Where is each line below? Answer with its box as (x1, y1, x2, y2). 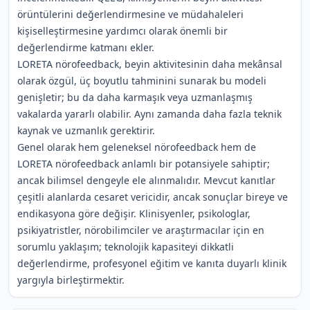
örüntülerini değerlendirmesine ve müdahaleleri (17, 8, 244, 21)
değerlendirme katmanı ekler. (17, 41, 154, 54)
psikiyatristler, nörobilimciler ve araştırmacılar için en (17, 224, 264, 237)
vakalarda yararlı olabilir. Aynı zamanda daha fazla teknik (17, 107, 282, 120)
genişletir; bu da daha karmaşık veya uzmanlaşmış (17, 91, 253, 104)
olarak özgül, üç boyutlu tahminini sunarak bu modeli (17, 74, 266, 87)
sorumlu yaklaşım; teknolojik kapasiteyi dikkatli (17, 240, 234, 253)
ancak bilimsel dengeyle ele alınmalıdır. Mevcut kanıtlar (17, 174, 275, 187)
